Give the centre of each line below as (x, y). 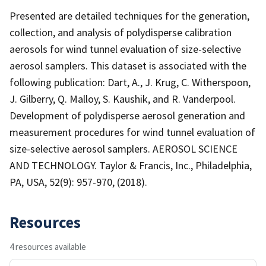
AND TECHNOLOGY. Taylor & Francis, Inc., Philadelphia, (131, 165)
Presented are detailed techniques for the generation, (129, 15)
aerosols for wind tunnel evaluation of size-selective (125, 49)
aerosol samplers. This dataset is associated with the (128, 65)
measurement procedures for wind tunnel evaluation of (132, 132)
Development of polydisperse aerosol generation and (127, 115)
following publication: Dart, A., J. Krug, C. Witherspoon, (130, 82)
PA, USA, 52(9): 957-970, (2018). (78, 182)
